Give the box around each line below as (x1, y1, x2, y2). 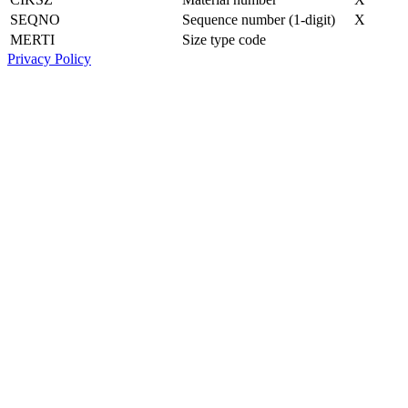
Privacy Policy (7, 50, 91, 66)
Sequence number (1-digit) (182, 11, 335, 27)
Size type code (182, 31, 266, 47)
